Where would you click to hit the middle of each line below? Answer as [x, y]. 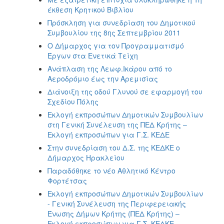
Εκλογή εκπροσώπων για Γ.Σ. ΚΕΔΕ [108, 134]
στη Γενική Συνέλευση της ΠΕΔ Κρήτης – [117, 124]
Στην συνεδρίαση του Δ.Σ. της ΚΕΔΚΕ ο [114, 147]
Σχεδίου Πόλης [73, 101]
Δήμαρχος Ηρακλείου [86, 157]
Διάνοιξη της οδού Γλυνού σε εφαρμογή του [125, 91]
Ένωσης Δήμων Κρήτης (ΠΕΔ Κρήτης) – [113, 213]
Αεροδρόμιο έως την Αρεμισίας [103, 78]
